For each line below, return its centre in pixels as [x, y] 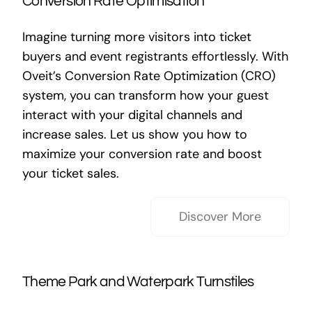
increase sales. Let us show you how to [134, 134]
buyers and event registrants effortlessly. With [155, 56]
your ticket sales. [70, 173]
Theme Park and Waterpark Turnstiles [138, 282]
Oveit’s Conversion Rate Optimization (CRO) [149, 76]
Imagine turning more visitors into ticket [136, 37]
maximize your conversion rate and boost [142, 154]
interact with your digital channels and [132, 115]
